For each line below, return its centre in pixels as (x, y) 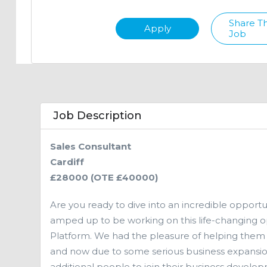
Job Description (97, 116)
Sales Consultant (91, 146)
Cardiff (67, 162)
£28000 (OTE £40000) (104, 177)
